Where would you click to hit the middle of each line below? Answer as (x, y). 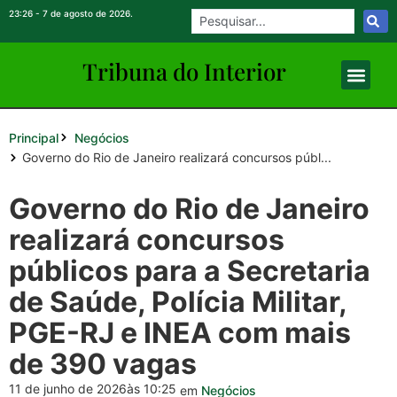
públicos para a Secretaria (190, 271)
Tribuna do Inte (163, 71)
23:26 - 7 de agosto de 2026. (71, 13)
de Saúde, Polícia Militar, (178, 302)
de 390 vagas (103, 364)
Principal (34, 137)
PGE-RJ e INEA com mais (180, 333)
